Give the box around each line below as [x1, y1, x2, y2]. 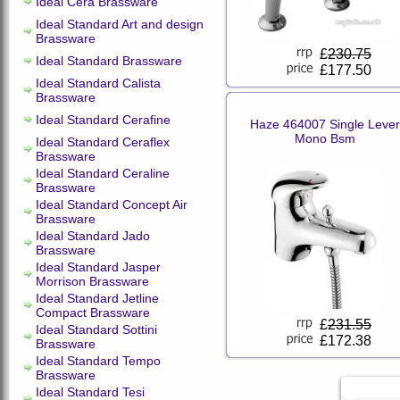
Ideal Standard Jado [36, 229, 150, 243]
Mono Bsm [294, 131, 355, 146]
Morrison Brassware [36, 274, 149, 288]
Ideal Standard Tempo [36, 354, 161, 368]
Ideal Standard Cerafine [36, 112, 171, 127]
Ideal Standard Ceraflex [36, 135, 170, 149]
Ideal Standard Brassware [36, 54, 182, 68]
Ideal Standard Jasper [36, 260, 161, 274]
